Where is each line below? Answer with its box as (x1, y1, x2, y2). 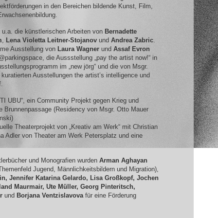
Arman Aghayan (99, 157, 147, 164)
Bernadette (104, 27, 137, 35)
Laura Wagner (57, 45, 99, 53)
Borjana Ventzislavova (16, 192, 83, 200)
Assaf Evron (113, 45, 150, 53)
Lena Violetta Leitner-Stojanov (5, 36, 97, 44)
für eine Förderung (83, 192, 136, 200)
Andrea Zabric (110, 36, 153, 44)
